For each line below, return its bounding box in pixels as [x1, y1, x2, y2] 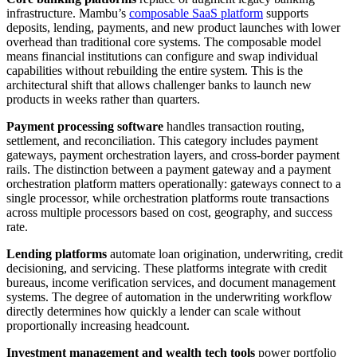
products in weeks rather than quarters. [6, 92, 200, 107]
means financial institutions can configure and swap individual [6, 49, 318, 64]
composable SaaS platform [129, 6, 263, 21]
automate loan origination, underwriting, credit [107, 247, 343, 261]
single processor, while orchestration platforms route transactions [6, 191, 329, 206]
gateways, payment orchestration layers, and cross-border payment [6, 148, 339, 163]
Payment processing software [6, 120, 163, 134]
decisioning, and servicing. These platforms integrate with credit [6, 261, 327, 276]
